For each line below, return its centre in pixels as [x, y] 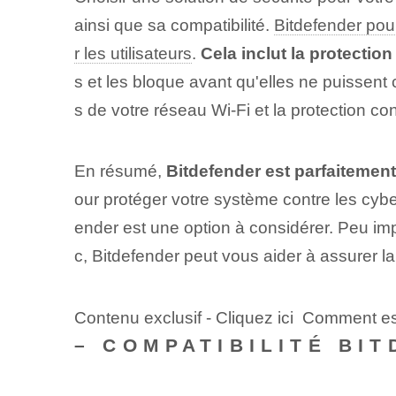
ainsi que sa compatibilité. [174, 26]
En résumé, [120, 171]
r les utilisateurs [133, 54]
